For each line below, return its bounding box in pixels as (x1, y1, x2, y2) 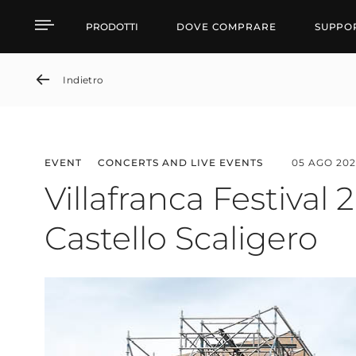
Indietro (63, 73, 104, 86)
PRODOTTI (86, 20, 138, 33)
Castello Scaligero (44, 219, 318, 257)
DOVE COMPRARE (176, 20, 277, 33)
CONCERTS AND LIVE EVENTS (98, 157, 263, 168)
